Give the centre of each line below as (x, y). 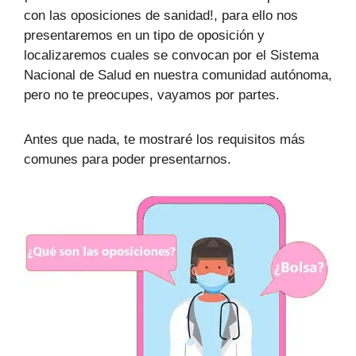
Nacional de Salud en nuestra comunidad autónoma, (178, 75)
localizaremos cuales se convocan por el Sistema (171, 56)
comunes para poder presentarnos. (128, 159)
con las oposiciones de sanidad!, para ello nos (161, 16)
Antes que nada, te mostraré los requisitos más (164, 139)
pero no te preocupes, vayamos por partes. (152, 95)
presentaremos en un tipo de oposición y (144, 36)
